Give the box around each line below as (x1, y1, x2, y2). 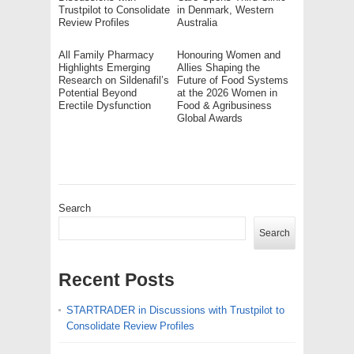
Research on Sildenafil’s (58, 73, 169, 86)
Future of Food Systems (177, 73, 288, 86)
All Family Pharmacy (58, 48, 154, 61)
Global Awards (177, 111, 243, 124)
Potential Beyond (58, 86, 137, 99)
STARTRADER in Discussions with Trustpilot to (66, 303, 284, 316)
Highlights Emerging (58, 61, 150, 73)
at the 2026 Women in (177, 86, 277, 99)
